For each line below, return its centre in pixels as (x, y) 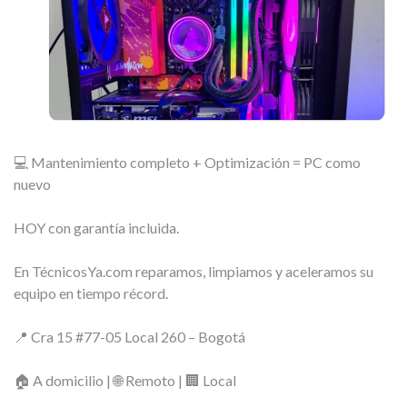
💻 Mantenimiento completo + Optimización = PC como (187, 163)
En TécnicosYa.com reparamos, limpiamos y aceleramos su (194, 272)
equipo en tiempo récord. (91, 293)
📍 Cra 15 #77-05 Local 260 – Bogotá (129, 337)
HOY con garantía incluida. (96, 228)
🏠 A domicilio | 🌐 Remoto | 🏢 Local (125, 381)
